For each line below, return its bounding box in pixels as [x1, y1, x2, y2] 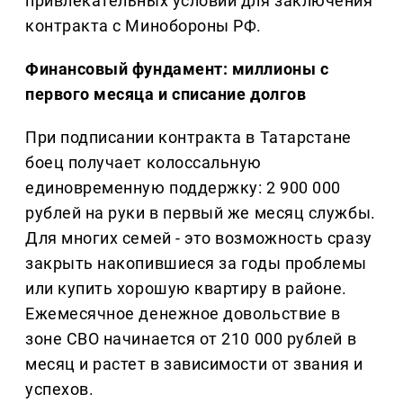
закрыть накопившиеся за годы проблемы [25, 254, 367, 273]
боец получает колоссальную [25, 153, 263, 173]
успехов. [25, 380, 94, 399]
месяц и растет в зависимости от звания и [25, 354, 363, 374]
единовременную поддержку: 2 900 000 [25, 178, 341, 198]
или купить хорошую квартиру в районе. [25, 279, 347, 299]
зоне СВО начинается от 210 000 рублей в [25, 329, 357, 349]
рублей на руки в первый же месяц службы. [25, 203, 376, 223]
